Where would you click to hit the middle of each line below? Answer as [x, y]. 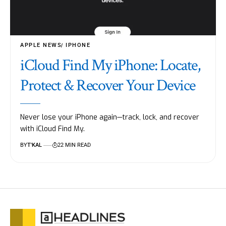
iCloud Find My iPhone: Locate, [110, 66]
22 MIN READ [74, 145]
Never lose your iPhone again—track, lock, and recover [110, 118]
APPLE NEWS [41, 45]
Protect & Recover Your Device [108, 86]
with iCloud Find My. [53, 129]
